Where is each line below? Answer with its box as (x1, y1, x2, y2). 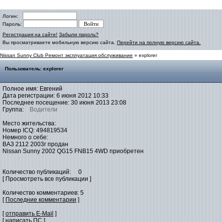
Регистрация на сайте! (2, 32, 57, 37)
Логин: (2, 13, 23, 19)
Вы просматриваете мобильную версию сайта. (2, 40, 117, 45)
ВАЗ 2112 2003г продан (2, 141, 68, 148)
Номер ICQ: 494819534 (2, 127, 67, 134)
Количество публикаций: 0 (2, 168, 82, 175)
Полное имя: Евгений (2, 85, 62, 92)
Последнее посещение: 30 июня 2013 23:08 (2, 99, 126, 106)
